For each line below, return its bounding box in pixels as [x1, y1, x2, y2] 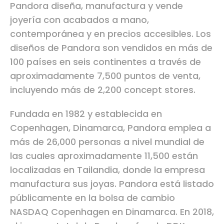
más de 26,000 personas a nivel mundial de [10, 135, 204, 148]
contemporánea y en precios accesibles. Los [10, 27, 211, 40]
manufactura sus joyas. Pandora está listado [10, 177, 214, 190]
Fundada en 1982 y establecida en [10, 107, 162, 120]
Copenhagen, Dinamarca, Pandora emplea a [10, 121, 211, 134]
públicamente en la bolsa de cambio [10, 191, 175, 204]
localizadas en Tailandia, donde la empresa [10, 163, 205, 176]
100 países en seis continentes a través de [10, 55, 201, 68]
